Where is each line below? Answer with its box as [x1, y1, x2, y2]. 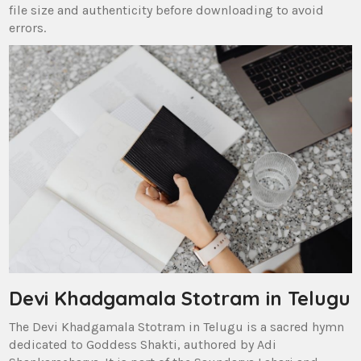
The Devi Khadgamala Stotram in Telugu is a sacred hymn [9, 319, 345, 335]
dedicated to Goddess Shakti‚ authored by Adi [9, 337, 277, 353]
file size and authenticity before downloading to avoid [9, 2, 325, 18]
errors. [9, 19, 47, 35]
